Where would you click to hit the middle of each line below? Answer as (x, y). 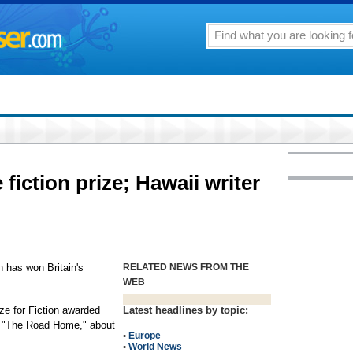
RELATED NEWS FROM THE (186, 267)
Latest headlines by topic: (186, 310)
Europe (145, 336)
